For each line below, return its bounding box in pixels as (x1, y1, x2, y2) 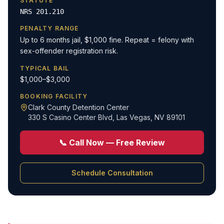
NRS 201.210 (20, 7, 64, 15)
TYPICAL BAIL (20, 64, 69, 72)
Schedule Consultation (71, 168, 153, 177)
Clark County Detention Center (28, 103, 129, 111)
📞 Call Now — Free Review (59, 137, 165, 147)
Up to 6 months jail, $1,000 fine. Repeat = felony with (20, 35, 194, 44)
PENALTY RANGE (20, 24, 79, 32)
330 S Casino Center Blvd (28, 113, 112, 121)
